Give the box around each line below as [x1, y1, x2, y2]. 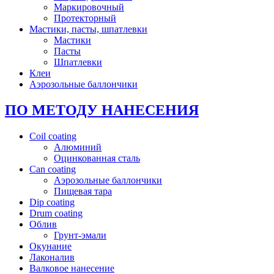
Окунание [29, 240, 72, 251]
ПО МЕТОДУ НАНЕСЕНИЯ [5, 102, 199, 118]
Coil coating [29, 130, 76, 141]
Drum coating [29, 207, 83, 218]
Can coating [29, 163, 76, 174]
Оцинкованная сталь [54, 152, 140, 163]
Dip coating [29, 196, 75, 207]
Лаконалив [29, 251, 75, 262]
